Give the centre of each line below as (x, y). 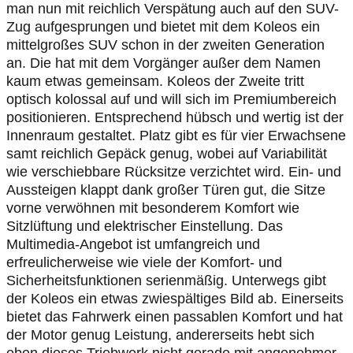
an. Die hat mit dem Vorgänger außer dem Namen (163, 63)
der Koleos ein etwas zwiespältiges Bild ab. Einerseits (175, 299)
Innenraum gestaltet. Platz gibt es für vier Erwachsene (176, 136)
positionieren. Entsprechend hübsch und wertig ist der (175, 117)
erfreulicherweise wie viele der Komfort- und (144, 262)
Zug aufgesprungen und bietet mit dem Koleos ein (163, 27)
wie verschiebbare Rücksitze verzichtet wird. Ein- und (174, 172)
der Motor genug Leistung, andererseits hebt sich (160, 335)
